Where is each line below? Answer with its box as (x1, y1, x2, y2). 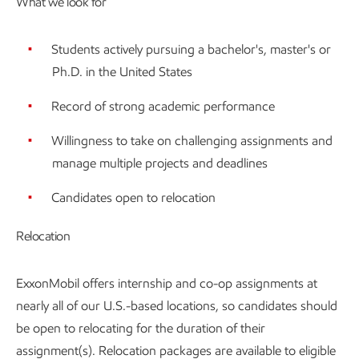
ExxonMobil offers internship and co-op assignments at (16, 275, 317, 291)
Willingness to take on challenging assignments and (51, 132, 333, 148)
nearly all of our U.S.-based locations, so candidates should (16, 297, 337, 313)
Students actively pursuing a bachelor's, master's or (51, 41, 331, 57)
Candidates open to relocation (51, 189, 216, 205)
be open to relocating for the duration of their (16, 320, 265, 336)
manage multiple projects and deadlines (52, 155, 268, 171)
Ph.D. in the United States (52, 63, 192, 79)
